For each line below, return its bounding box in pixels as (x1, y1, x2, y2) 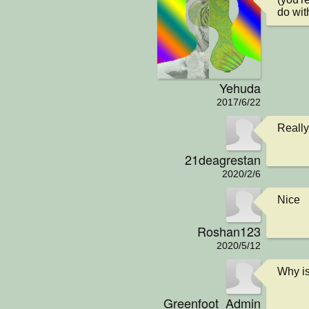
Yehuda (219, 78, 261, 97)
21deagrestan (185, 150, 261, 168)
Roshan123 (197, 221, 261, 240)
